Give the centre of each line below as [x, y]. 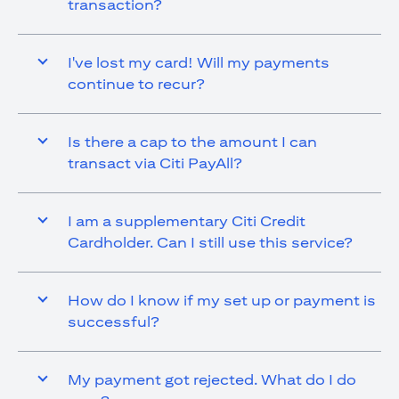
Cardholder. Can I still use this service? [210, 242]
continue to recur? [136, 84]
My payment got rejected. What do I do [212, 379]
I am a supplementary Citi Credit [187, 221]
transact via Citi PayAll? [155, 163]
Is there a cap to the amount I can [192, 142]
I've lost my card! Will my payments [199, 62]
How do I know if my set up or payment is [222, 300]
